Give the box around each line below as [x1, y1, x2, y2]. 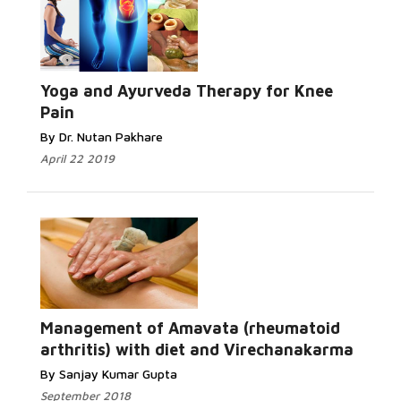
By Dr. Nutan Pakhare [40, 129, 163, 144]
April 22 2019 [40, 151, 115, 166]
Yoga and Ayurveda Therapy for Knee [40, 81, 333, 100]
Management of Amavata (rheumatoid [40, 319, 340, 337]
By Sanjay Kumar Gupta [40, 366, 177, 381]
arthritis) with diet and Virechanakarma [40, 340, 354, 359]
